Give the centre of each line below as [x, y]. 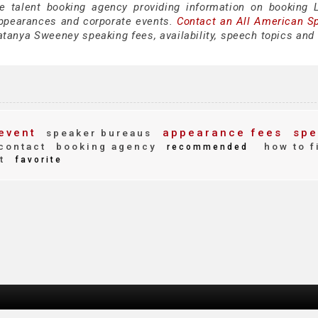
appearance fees [220, 133]
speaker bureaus [97, 133]
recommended [205, 147]
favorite [37, 160]
